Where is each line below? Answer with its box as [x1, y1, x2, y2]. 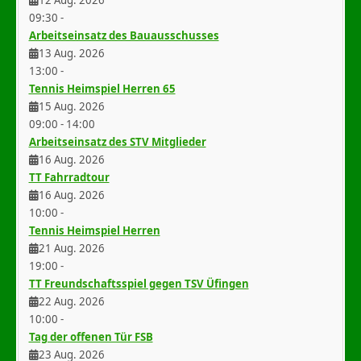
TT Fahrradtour [28, 169, 110, 185]
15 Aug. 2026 [38, 98, 105, 114]
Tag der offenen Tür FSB [28, 329, 153, 344]
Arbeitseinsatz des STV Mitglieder [28, 134, 206, 149]
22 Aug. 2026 [38, 293, 105, 309]
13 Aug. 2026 [38, 45, 105, 60]
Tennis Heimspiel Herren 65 [28, 81, 176, 96]
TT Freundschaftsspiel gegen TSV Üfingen [28, 276, 249, 291]
